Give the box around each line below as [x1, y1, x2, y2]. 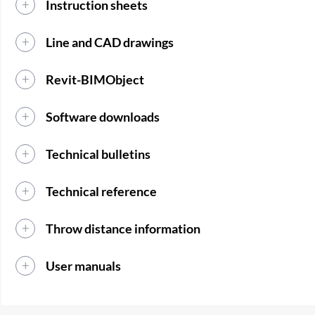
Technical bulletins [46, 146, 151, 162]
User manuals [46, 258, 122, 274]
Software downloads [46, 109, 160, 125]
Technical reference [46, 184, 157, 200]
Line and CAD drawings [46, 34, 174, 51]
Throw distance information [46, 221, 201, 237]
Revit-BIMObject [46, 72, 145, 88]
